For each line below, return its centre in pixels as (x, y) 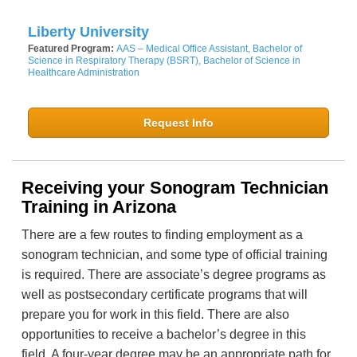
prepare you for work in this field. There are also (155, 315)
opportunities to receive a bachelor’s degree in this (164, 335)
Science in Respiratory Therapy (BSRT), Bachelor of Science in (164, 61)
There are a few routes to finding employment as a (162, 235)
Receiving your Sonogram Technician (175, 188)
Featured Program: (72, 49)
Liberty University (88, 32)
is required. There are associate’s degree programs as (174, 275)
